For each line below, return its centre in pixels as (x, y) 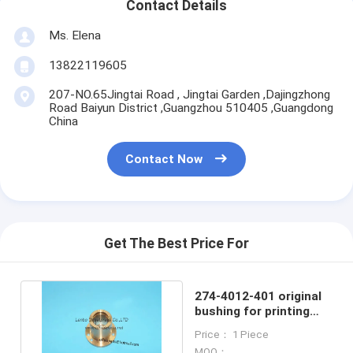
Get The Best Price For (176, 244)
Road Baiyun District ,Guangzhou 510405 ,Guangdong (191, 108)
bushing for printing (253, 311)
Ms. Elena (74, 35)
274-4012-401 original (258, 296)
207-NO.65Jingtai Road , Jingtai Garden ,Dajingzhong (189, 94)
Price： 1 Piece (232, 334)
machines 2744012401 (260, 326)
